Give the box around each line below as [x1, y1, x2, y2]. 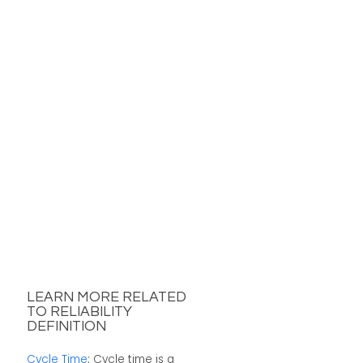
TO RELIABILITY [26, 305, 132, 320]
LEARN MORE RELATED [26, 290, 186, 305]
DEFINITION [26, 319, 106, 335]
